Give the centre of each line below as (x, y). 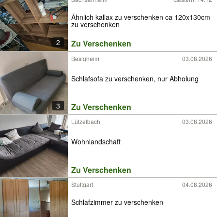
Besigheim (85, 58)
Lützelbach (86, 121)
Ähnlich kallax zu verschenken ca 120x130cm (83, 17)
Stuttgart (82, 184)
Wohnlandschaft (96, 141)
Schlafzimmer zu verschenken (117, 202)
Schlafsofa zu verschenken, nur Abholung (135, 78)
